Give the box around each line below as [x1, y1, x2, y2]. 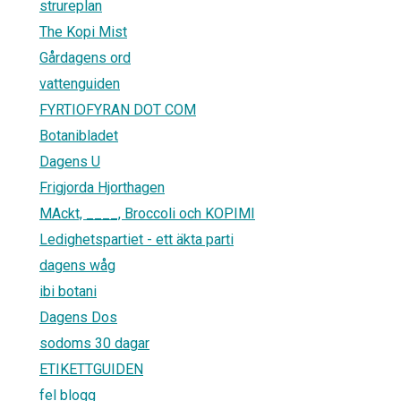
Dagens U [39, 152, 100, 170]
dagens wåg [39, 256, 115, 274]
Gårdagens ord [39, 48, 131, 66]
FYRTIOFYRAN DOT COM [39, 100, 196, 118]
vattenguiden [39, 74, 120, 92]
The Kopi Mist [39, 22, 127, 40]
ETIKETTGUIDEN [39, 360, 143, 378]
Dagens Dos [39, 308, 117, 326]
